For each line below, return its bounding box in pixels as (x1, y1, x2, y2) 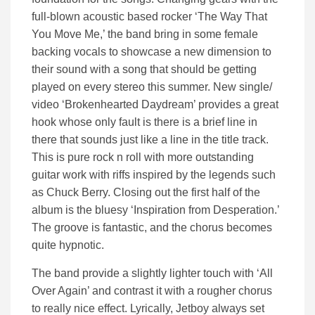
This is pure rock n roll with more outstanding (32, 150, 254, 163)
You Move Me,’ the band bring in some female (32, 27, 258, 40)
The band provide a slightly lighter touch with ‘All (32, 266, 273, 279)
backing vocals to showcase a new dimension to (32, 45, 271, 58)
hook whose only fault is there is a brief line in (32, 115, 257, 128)
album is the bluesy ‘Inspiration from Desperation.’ (32, 203, 279, 216)
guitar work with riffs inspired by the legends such (32, 168, 276, 181)
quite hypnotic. (32, 238, 104, 251)
